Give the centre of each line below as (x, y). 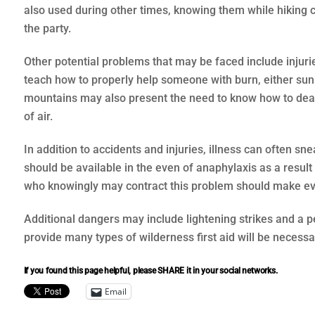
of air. (38, 117)
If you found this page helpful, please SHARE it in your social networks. (150, 271)
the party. (47, 29)
